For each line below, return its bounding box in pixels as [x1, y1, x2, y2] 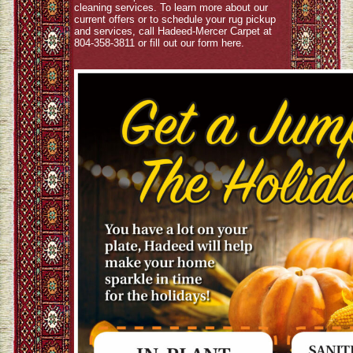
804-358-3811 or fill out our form [74, 37, 221, 49]
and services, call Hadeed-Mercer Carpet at [74, 25, 272, 37]
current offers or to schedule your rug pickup [74, 13, 276, 25]
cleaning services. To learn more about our [74, 2, 268, 13]
